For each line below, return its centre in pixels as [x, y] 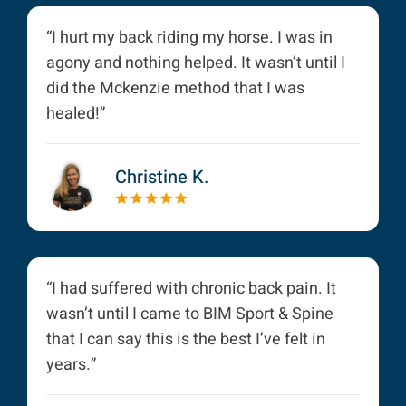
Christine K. [162, 177]
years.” [71, 364]
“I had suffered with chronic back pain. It [191, 288]
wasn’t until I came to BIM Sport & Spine [190, 314]
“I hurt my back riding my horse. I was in [189, 37]
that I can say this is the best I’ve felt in [186, 339]
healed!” [76, 113]
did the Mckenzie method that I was [175, 88]
